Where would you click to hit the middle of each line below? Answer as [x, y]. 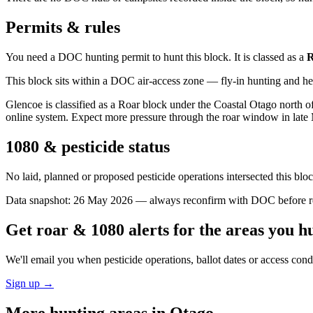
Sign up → [30, 283]
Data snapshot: [39, 200]
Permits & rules [63, 28]
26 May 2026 [103, 200]
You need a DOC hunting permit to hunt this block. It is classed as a [155, 57]
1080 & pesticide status [88, 146]
